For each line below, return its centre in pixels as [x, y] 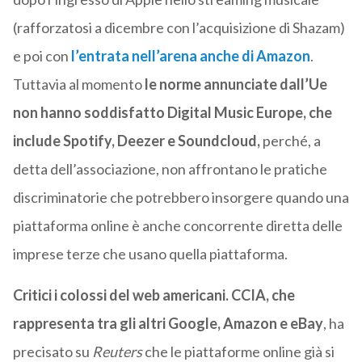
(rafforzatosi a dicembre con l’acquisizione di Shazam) [179, 28]
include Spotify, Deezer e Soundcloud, [136, 141]
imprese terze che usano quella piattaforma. [150, 254]
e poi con [42, 56]
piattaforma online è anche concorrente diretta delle [177, 226]
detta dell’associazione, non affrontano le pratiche [170, 169]
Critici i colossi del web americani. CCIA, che [154, 295]
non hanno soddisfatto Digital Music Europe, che [172, 113]
